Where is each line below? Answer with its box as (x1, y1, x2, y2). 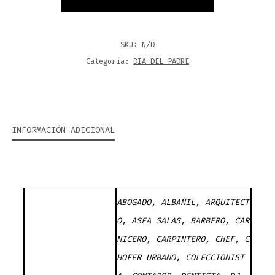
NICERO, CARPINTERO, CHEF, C (117, 233, 249, 244)
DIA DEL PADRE (133, 56, 189, 66)
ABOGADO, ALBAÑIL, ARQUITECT (117, 196, 249, 207)
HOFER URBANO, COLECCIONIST (117, 252, 244, 263)
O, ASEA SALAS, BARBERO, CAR (117, 215, 249, 226)
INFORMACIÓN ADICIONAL (11, 125, 115, 136)
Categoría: (86, 56, 133, 66)
